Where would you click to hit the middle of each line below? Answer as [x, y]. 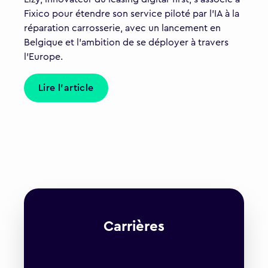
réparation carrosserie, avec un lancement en [122, 28]
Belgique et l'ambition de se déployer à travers [126, 43]
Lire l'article [66, 88]
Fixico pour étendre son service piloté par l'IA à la [132, 14]
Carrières [134, 227]
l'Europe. [43, 57]
